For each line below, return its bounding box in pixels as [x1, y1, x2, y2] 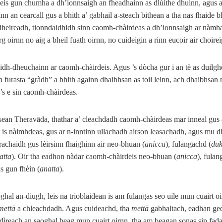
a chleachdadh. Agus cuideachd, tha [15, 204, 131, 213]
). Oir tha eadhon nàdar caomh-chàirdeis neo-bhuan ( [11, 152, 176, 161]
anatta [40, 164, 59, 173]
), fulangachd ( [166, 139, 211, 148]
